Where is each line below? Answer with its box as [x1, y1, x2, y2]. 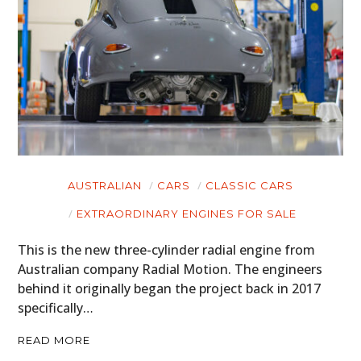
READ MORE [18, 334, 91, 347]
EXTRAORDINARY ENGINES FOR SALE [77, 207, 297, 221]
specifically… [18, 299, 94, 317]
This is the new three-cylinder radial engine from [18, 241, 316, 259]
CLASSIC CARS [205, 179, 293, 193]
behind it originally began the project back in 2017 [18, 280, 322, 298]
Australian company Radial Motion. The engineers [18, 260, 323, 279]
